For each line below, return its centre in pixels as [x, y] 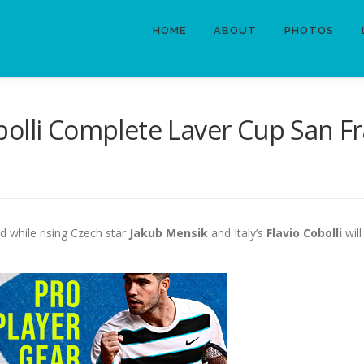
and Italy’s [237, 233]
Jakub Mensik [169, 233]
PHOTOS [309, 30]
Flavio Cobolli [304, 233]
